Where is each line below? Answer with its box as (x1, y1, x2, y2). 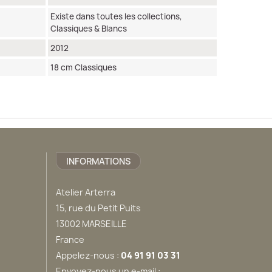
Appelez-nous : (56, 249, 121, 261)
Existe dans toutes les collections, (50, 10, 182, 22)
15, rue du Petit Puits (56, 202, 141, 214)
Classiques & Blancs (50, 22, 127, 34)
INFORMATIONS (66, 155, 131, 167)
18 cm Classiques (50, 61, 117, 73)
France (56, 233, 84, 245)
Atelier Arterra (56, 186, 115, 198)
